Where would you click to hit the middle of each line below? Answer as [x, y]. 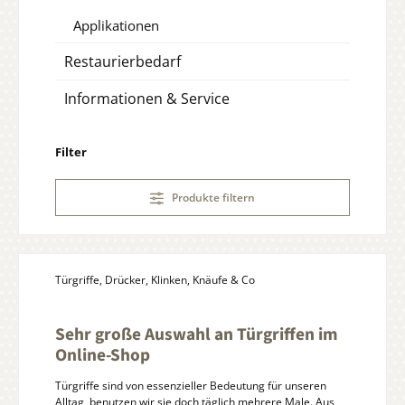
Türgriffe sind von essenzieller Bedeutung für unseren [191, 385]
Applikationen [116, 25]
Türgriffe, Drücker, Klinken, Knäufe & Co [155, 279]
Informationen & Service [147, 98]
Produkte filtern [214, 197]
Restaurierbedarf [122, 61]
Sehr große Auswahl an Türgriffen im [197, 334]
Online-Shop [103, 355]
